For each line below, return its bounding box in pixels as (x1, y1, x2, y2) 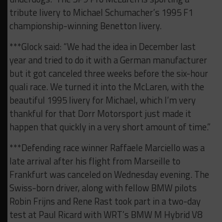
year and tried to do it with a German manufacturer (9, 53, 207, 67)
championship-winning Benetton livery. (9, 19, 162, 33)
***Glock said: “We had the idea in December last (9, 40, 196, 54)
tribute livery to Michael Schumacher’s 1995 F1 (9, 5, 193, 20)
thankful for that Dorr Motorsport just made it (9, 107, 191, 121)
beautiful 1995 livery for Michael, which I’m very (9, 93, 196, 108)
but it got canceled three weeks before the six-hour (9, 66, 208, 81)
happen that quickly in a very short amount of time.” (9, 120, 211, 134)
